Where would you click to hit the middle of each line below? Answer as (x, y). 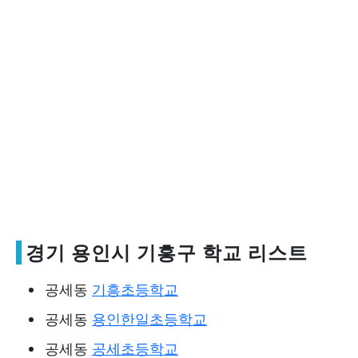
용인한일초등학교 (149, 319)
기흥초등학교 (135, 289)
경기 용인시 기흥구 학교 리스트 (167, 252)
